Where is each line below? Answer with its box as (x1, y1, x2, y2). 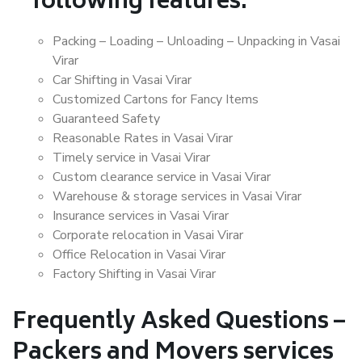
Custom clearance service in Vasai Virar (53, 168, 271, 186)
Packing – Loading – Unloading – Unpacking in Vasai (53, 32, 340, 50)
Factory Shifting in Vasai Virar (53, 265, 216, 283)
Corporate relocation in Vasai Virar (53, 226, 243, 244)
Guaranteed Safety (53, 110, 160, 128)
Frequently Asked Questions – (12, 303, 345, 343)
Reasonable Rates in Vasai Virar (53, 129, 233, 147)
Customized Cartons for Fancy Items (53, 90, 259, 108)
